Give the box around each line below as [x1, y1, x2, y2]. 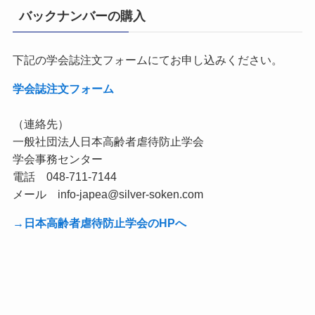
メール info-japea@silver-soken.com [12, 188, 203, 201]
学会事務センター [12, 153, 103, 166]
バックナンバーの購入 [18, 9, 146, 24]
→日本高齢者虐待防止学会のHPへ [12, 217, 186, 230]
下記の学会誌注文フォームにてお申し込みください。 [12, 53, 283, 66]
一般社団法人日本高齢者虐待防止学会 [12, 135, 204, 148]
